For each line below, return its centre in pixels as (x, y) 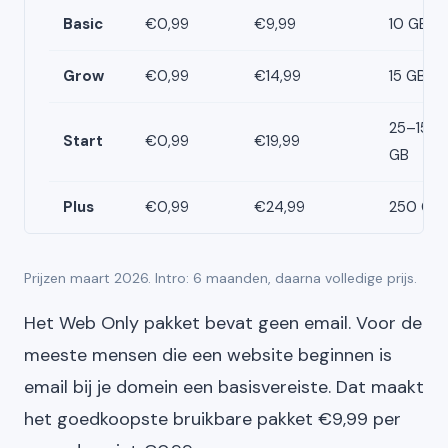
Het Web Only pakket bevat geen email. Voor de (223, 323)
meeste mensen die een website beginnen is (208, 355)
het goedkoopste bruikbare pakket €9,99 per (212, 419)
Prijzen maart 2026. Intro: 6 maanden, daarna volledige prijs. (220, 278)
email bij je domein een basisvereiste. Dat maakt (224, 387)
